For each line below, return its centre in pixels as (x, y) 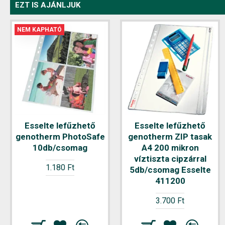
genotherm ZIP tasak (170, 137)
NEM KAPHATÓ (39, 30)
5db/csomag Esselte (170, 170)
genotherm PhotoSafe (60, 137)
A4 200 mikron (170, 148)
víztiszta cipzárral (170, 159)
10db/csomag (60, 148)
